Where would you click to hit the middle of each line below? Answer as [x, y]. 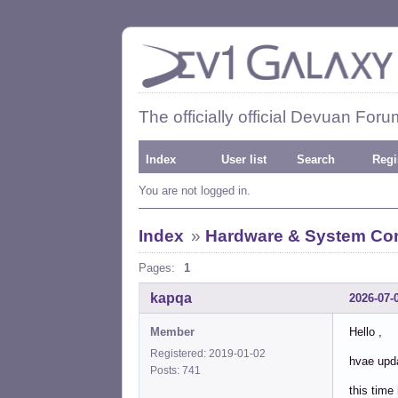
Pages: [157, 268]
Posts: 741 [178, 370]
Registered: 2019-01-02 [208, 353]
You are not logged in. [195, 191]
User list [244, 159]
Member [172, 331]
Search [316, 159]
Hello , [366, 331]
